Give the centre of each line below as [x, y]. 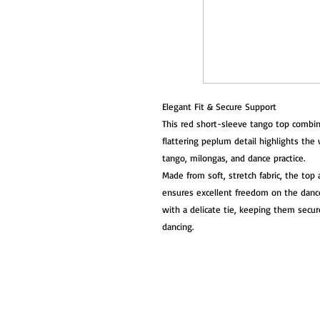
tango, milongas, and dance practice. [234, 158]
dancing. [178, 226]
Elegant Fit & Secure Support [219, 106]
